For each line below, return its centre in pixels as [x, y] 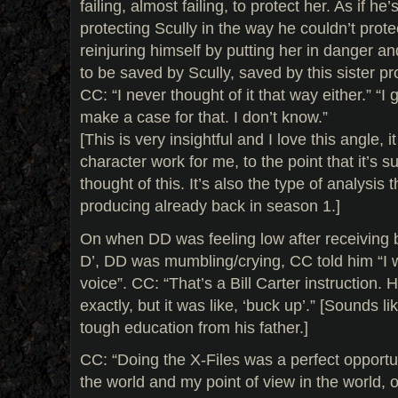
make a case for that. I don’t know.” [204, 116]
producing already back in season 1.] [210, 205]
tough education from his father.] [194, 327]
